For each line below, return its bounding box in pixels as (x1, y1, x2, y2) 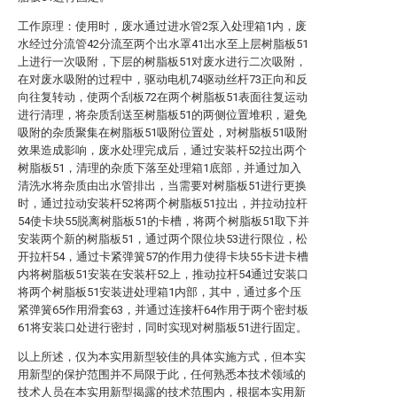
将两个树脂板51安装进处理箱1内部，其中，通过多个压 (18, 285, 301, 299)
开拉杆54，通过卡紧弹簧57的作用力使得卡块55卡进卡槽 (18, 250, 308, 263)
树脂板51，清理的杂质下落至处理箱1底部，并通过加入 (18, 161, 301, 175)
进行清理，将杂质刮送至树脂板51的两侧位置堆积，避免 (18, 108, 307, 121)
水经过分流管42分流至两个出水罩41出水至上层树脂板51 (18, 37, 308, 51)
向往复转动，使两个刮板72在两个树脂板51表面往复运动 (18, 90, 307, 104)
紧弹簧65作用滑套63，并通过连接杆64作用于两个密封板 (18, 303, 308, 316)
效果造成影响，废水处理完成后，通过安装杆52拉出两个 (18, 144, 307, 157)
